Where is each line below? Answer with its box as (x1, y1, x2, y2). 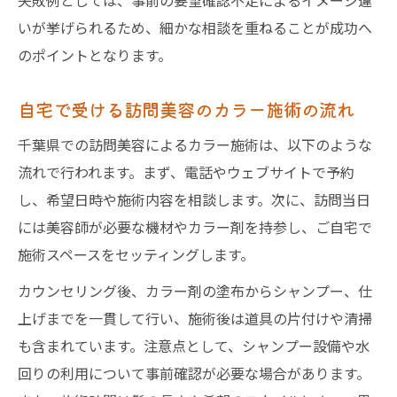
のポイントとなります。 (18, 44, 172, 66)
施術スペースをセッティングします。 (18, 244, 254, 265)
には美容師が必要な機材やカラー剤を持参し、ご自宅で (18, 216, 372, 237)
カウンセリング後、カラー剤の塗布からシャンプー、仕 (18, 280, 372, 301)
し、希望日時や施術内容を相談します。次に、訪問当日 (18, 189, 370, 210)
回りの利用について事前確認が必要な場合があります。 (18, 362, 370, 384)
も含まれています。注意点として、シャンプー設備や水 (18, 335, 370, 356)
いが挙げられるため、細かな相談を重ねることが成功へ (18, 17, 372, 38)
